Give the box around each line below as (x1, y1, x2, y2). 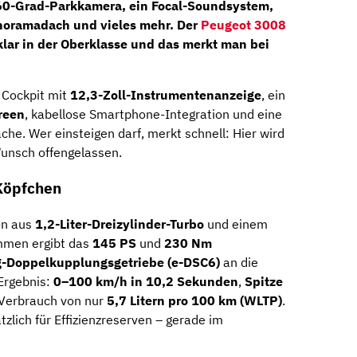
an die (220, 253, 258, 270)
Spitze (245, 273, 283, 289)
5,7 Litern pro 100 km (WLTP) (107, 292, 282, 308)
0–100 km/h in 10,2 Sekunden (53, 273, 238, 289)
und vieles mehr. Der (70, 17, 201, 33)
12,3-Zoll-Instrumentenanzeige (70, 87, 261, 104)
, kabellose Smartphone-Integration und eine (25, 106, 282, 123)
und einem (204, 215, 268, 232)
